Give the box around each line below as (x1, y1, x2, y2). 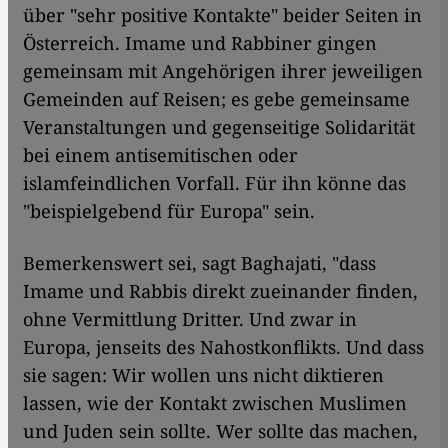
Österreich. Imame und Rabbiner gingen (23, 30, 377, 55)
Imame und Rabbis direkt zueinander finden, (23, 278, 418, 303)
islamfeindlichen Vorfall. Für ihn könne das (23, 170, 406, 195)
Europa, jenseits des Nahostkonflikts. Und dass (23, 334, 424, 359)
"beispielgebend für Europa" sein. (23, 198, 315, 223)
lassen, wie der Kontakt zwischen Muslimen (23, 390, 407, 415)
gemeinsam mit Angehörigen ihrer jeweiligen (23, 58, 423, 83)
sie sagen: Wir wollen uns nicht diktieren (23, 362, 384, 387)
